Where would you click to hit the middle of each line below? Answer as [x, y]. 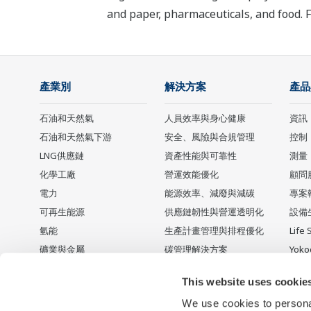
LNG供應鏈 [62, 156]
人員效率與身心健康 [205, 118]
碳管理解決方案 [196, 250]
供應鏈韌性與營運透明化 [214, 212]
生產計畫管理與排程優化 [214, 231]
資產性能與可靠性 [201, 156]
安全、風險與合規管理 [210, 137]
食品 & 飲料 [63, 287]
